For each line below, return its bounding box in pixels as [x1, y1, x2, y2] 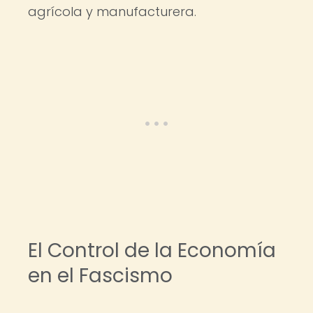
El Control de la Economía [28, 237, 276, 264]
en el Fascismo [28, 262, 173, 289]
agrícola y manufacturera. [28, 3, 196, 20]
